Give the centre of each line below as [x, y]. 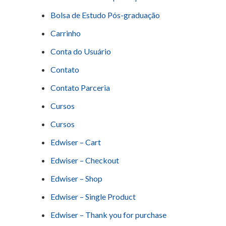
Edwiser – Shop [76, 179]
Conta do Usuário [81, 51]
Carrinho [66, 33]
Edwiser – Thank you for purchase [108, 215]
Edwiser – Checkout [85, 160]
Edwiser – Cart [76, 142]
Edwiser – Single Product [93, 197]
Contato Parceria [80, 88]
